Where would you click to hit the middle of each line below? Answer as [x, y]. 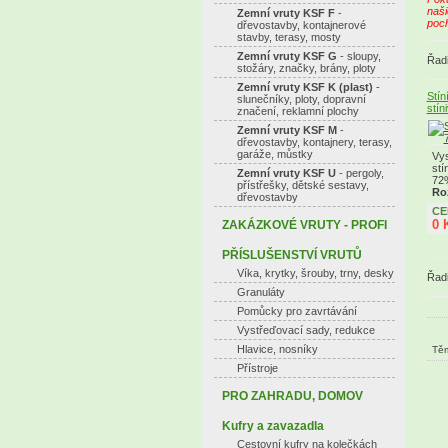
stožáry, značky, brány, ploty [306, 68]
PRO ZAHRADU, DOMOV [292, 396]
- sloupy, [358, 56]
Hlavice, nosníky [277, 349]
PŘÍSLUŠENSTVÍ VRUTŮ [291, 255]
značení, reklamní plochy [297, 111]
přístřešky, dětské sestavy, [302, 185]
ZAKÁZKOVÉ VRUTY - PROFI [304, 225]
